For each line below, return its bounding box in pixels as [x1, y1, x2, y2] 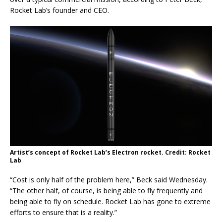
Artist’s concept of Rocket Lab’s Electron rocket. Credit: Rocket [10, 148, 211, 157]
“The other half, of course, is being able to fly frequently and [10, 186, 203, 196]
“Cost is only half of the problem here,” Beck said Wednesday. [10, 175, 208, 185]
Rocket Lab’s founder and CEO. [10, 5, 109, 15]
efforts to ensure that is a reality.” [10, 208, 117, 218]
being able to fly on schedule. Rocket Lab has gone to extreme [10, 197, 211, 207]
